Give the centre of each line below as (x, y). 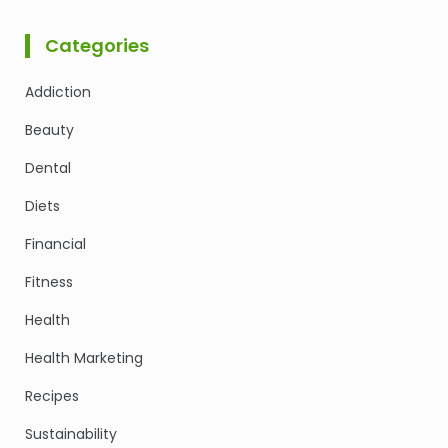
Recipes (52, 395)
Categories (97, 45)
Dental (48, 167)
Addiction (58, 91)
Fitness (49, 281)
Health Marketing (84, 357)
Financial (55, 243)
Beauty (49, 129)
